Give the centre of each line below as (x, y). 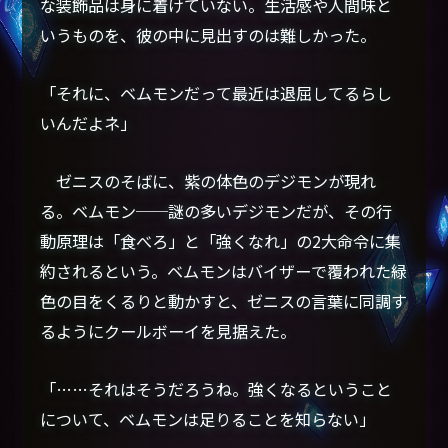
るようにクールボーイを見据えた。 (168, 330)
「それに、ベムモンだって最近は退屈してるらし (216, 92)
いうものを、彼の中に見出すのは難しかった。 (208, 34)
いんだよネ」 (88, 122)
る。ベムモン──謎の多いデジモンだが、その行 (216, 210)
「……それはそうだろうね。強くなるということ (216, 388)
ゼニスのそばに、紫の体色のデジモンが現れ (208, 180)
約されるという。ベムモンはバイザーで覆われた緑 (224, 270)
